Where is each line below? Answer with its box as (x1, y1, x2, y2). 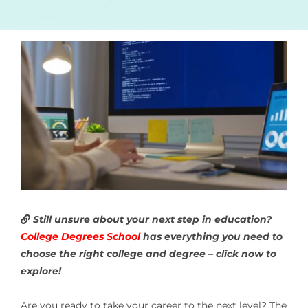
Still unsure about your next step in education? (30, 212, 272, 225)
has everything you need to (142, 230, 283, 243)
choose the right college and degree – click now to (20, 247, 276, 260)
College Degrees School (20, 230, 140, 243)
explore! (20, 264, 61, 277)
